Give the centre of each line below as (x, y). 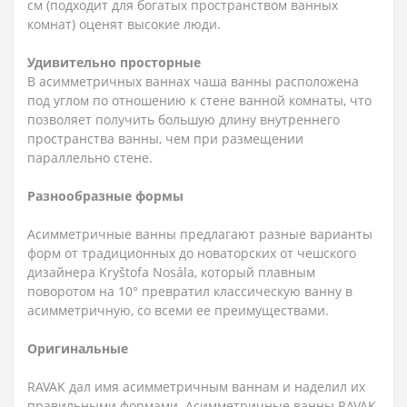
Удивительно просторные (114, 63)
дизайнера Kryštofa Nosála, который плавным (171, 273)
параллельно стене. (90, 158)
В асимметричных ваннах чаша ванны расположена (193, 82)
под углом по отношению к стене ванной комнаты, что (199, 101)
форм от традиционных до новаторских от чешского (192, 253)
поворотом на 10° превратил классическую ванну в (190, 292)
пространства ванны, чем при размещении (165, 139)
